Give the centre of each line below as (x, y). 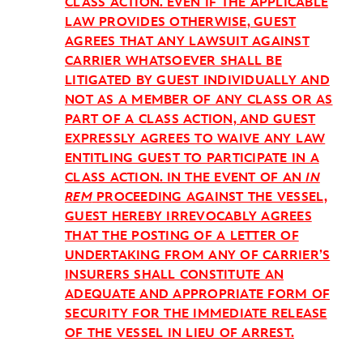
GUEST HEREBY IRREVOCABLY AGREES (188, 217)
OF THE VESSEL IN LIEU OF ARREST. (179, 333)
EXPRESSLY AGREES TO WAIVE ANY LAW (195, 139)
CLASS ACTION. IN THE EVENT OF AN (186, 178)
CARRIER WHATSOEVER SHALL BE (173, 61)
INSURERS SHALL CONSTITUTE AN (174, 275)
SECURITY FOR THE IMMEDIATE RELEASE (196, 314)
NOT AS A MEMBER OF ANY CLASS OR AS (199, 100)
